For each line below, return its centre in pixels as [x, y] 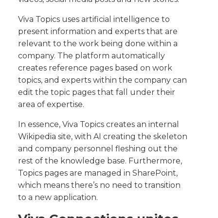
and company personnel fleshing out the [98, 149]
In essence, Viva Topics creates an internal [99, 125]
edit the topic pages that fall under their [97, 92]
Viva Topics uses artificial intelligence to [94, 19]
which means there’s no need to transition [100, 185]
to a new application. [58, 198]
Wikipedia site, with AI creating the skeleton [103, 137]
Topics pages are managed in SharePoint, [98, 173]
